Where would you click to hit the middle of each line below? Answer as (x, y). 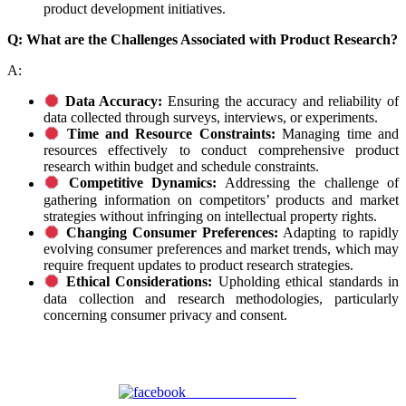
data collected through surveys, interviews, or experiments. (211, 117)
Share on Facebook (241, 391)
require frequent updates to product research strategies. (198, 266)
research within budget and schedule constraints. (181, 167)
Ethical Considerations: (139, 282)
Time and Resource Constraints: (171, 134)
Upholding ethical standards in (306, 282)
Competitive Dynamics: (143, 183)
